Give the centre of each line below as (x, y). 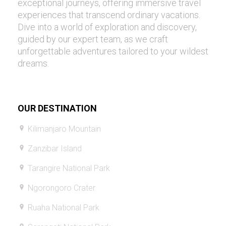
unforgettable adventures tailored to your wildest (113, 51)
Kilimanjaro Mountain (64, 129)
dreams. (33, 64)
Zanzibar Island (55, 149)
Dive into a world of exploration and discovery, (107, 27)
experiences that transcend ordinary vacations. (109, 15)
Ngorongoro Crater (62, 188)
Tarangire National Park (69, 168)
